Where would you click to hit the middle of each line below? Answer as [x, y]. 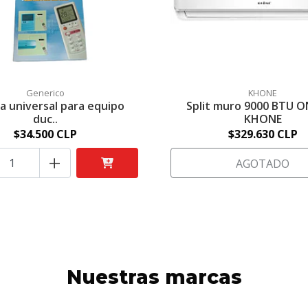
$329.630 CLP [263, 134]
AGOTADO [263, 164]
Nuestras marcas [154, 277]
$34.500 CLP [45, 134]
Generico [45, 93]
